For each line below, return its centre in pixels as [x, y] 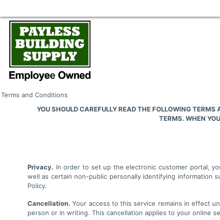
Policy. [37, 186]
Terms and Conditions [34, 95]
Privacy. [41, 167]
